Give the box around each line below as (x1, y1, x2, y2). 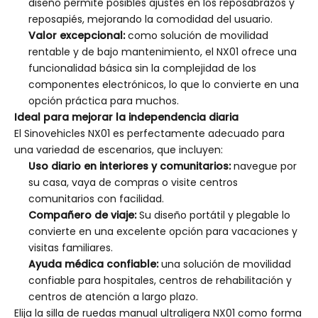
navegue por (234, 159, 297, 173)
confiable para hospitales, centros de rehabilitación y (28, 273, 292, 287)
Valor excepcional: (28, 28, 128, 43)
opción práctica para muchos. (28, 94, 179, 108)
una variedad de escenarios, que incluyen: (14, 143, 223, 157)
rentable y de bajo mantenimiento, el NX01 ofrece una (28, 45, 297, 59)
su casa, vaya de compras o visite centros (28, 175, 238, 190)
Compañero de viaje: (28, 208, 139, 222)
